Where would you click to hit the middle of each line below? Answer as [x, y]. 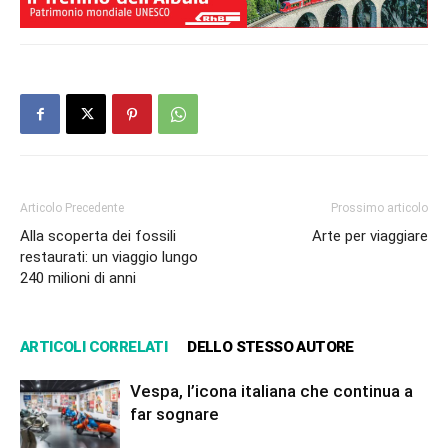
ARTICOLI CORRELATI [94, 347]
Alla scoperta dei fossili [98, 236]
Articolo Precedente [72, 208]
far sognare [174, 414]
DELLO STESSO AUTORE [270, 347]
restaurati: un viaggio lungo [109, 257]
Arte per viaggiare [370, 236]
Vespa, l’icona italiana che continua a [271, 391]
